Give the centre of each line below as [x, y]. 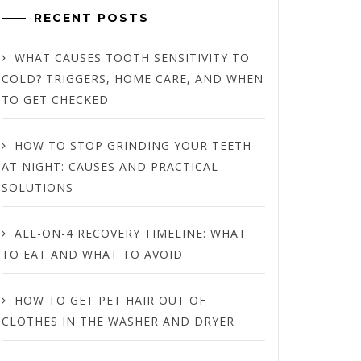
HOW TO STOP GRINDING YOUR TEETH [133, 145]
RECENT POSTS [91, 18]
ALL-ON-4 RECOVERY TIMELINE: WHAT [130, 233]
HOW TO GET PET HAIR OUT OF [110, 300]
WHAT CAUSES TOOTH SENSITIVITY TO [132, 58]
